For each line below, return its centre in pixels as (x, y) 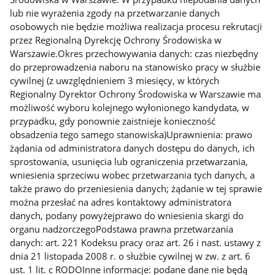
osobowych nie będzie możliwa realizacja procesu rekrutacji (136, 27)
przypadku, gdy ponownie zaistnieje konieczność (113, 121)
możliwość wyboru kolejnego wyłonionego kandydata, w (130, 108)
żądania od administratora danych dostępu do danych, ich (133, 148)
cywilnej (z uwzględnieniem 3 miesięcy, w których (115, 81)
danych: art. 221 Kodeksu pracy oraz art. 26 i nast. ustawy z (136, 243)
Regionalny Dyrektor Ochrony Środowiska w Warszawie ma (136, 94)
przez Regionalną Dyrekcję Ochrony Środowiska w (116, 40)
